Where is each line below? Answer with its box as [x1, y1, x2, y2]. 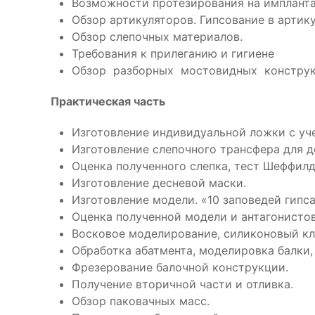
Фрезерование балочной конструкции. [72, 260, 288, 274]
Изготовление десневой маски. [72, 176, 246, 190]
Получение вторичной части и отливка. [72, 277, 293, 291]
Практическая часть [51, 94, 165, 108]
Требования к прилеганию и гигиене [72, 46, 274, 60]
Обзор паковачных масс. [72, 294, 210, 308]
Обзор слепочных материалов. [72, 30, 243, 44]
